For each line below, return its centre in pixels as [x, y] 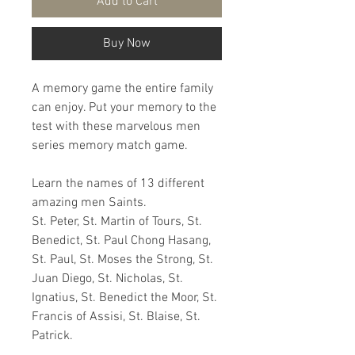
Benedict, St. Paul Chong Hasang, [121, 240]
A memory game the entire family [122, 88]
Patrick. [52, 336]
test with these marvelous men [116, 126]
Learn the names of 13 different [118, 183]
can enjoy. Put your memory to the [124, 107]
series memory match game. [110, 145]
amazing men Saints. [89, 202]
